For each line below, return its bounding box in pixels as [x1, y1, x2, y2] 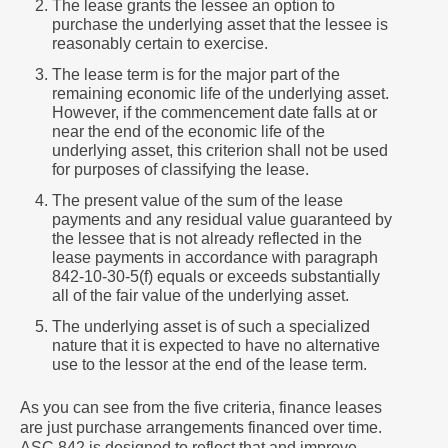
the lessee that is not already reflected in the [52, 230, 362, 247]
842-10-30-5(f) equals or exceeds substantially [52, 268, 380, 285]
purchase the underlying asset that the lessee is [52, 16, 388, 33]
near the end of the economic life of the [52, 123, 325, 140]
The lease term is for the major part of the [52, 66, 340, 83]
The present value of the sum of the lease [52, 192, 343, 209]
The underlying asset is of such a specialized [52, 318, 370, 335]
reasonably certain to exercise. [52, 35, 268, 52]
